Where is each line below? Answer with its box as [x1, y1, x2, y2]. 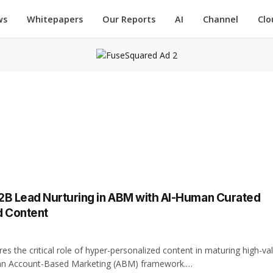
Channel [203, 13, 238, 25]
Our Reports [102, 13, 155, 25]
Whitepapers [27, 13, 83, 25]
